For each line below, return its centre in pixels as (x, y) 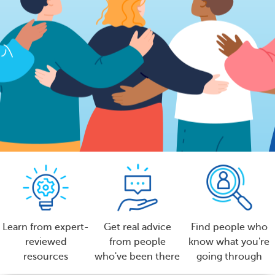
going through (229, 256)
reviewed (46, 242)
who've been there (137, 256)
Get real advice (137, 227)
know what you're (229, 242)
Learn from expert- (46, 227)
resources (46, 256)
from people (137, 242)
